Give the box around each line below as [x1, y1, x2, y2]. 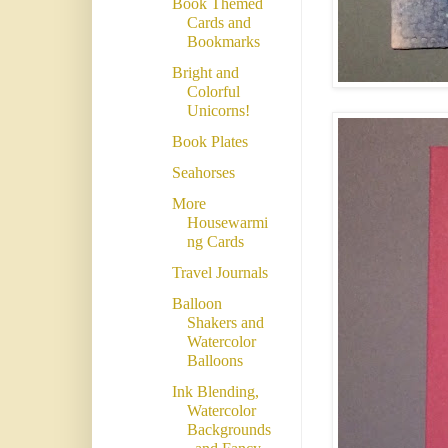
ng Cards [186, 233, 244, 251]
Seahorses [171, 164, 235, 182]
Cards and [186, 14, 251, 32]
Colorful [186, 83, 240, 101]
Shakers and [186, 314, 264, 332]
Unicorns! [186, 102, 250, 120]
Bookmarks [186, 33, 260, 51]
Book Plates [171, 133, 248, 151]
